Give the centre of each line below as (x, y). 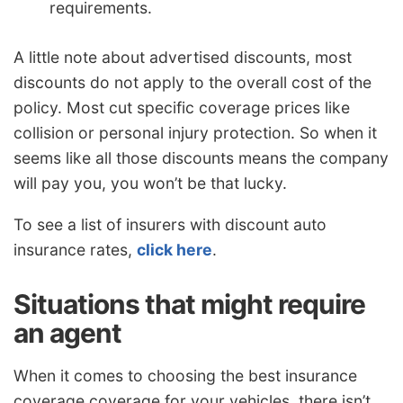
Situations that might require (189, 304)
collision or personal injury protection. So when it (195, 133)
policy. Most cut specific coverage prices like (182, 108)
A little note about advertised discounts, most (183, 58)
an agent (67, 333)
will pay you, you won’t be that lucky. (150, 184)
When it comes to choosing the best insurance (185, 375)
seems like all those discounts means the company (201, 158)
